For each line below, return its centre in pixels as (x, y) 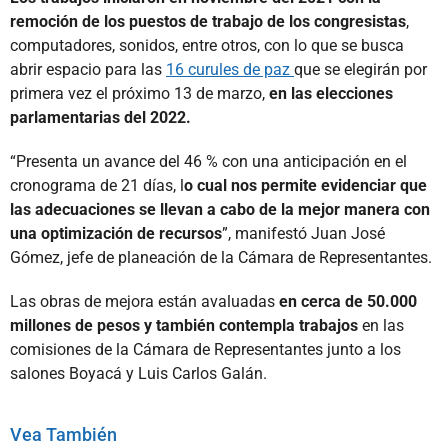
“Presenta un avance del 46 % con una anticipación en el (208, 161)
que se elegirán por (360, 69)
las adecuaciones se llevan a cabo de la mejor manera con (220, 209)
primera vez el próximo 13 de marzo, (139, 93)
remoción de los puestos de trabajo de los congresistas (208, 21)
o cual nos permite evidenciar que (305, 185)
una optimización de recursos (116, 233)
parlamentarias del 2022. (100, 117)
